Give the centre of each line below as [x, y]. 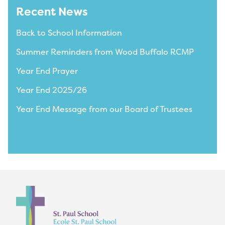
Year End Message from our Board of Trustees [104, 109]
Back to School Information [69, 32]
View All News [44, 136]
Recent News [52, 11]
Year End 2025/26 [51, 90]
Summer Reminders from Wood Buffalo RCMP [105, 51]
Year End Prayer [47, 71]
